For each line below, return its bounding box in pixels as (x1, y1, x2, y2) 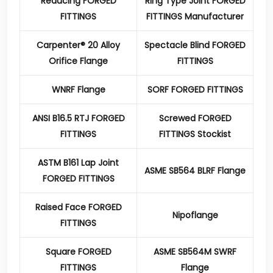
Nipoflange (172, 209, 218, 221)
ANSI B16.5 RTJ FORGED (32, 112, 125, 124)
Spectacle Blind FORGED (144, 39, 246, 51)
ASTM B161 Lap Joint (38, 157, 119, 169)
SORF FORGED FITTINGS (147, 83, 243, 96)
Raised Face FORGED (35, 201, 122, 213)
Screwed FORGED (158, 112, 232, 124)
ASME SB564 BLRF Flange (144, 165, 246, 177)
